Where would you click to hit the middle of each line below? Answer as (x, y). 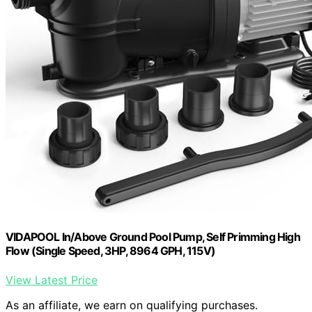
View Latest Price (52, 280)
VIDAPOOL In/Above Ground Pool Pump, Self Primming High (153, 237)
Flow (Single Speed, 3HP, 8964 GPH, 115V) (110, 251)
